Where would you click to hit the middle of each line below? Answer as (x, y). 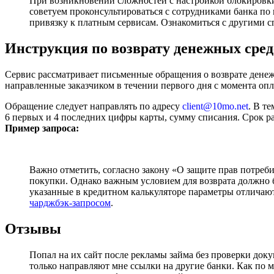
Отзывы (33, 228)
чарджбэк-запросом (70, 202)
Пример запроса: (42, 128)
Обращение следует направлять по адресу (94, 106)
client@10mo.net (215, 106)
